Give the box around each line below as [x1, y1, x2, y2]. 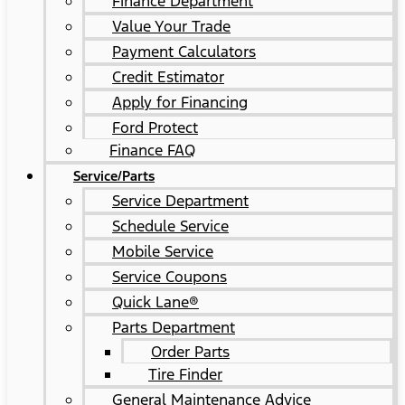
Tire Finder [148, 364, 222, 384]
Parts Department [112, 317, 235, 337]
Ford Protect [112, 118, 198, 137]
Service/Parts [73, 167, 155, 184]
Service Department [112, 191, 249, 211]
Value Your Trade [112, 16, 231, 36]
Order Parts [151, 342, 230, 362]
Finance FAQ [109, 140, 195, 160]
